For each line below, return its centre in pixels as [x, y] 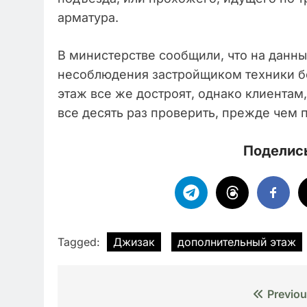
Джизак [134, 242]
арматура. [88, 17]
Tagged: [81, 242]
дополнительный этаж [237, 242]
